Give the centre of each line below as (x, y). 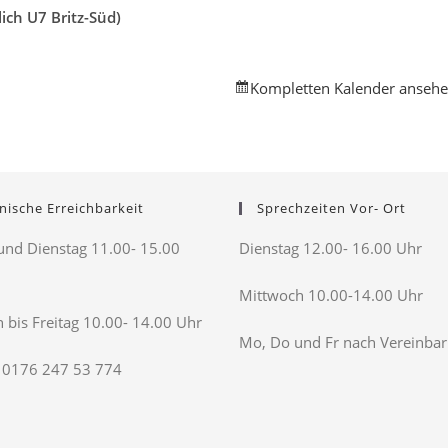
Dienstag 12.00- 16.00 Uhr (330, 248)
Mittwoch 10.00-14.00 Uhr (331, 295)
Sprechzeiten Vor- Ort (331, 208)
